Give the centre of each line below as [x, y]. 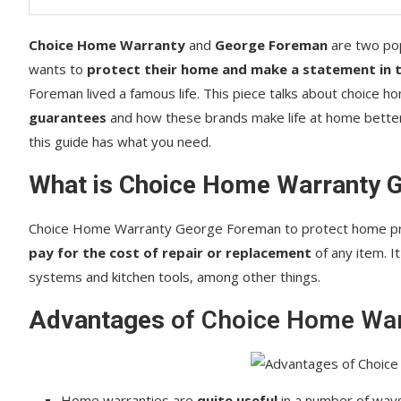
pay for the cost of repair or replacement [172, 252]
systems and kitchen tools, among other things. [175, 276]
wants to [56, 68]
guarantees [68, 117]
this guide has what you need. [120, 141]
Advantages [97, 320]
